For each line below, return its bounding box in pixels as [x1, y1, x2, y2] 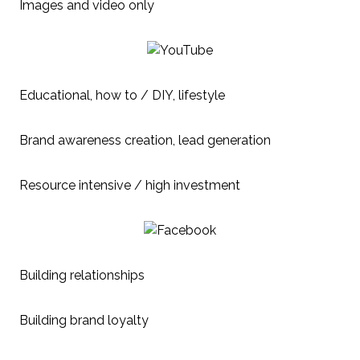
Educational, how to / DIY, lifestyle [19, 87, 225, 103]
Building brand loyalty [19, 312, 149, 328]
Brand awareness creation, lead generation [19, 132, 271, 148]
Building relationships [19, 267, 145, 283]
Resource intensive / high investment [19, 177, 240, 193]
